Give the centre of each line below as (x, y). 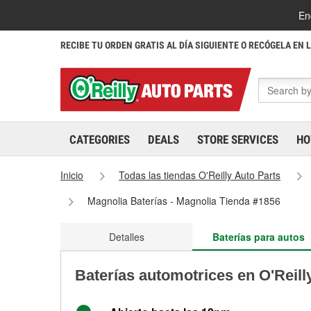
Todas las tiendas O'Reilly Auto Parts (200, 175)
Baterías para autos (258, 237)
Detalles (126, 237)
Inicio (72, 175)
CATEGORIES (100, 140)
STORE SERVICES (238, 140)
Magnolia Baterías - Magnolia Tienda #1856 (184, 201)
